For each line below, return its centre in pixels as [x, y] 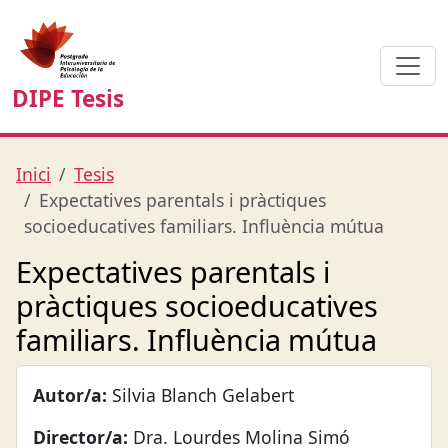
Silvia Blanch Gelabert [200, 394]
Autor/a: [70, 394]
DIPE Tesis [68, 98]
